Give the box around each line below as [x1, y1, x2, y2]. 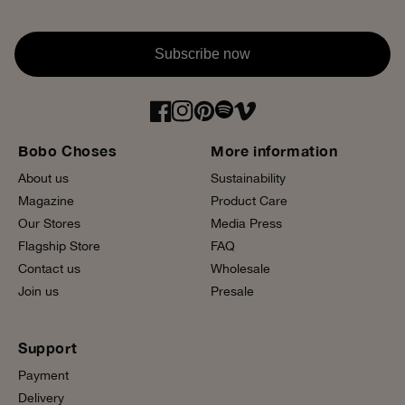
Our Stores [18, 216, 80, 231]
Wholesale [211, 261, 270, 277]
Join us [18, 284, 59, 299]
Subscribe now [155, 46, 250, 62]
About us [18, 171, 69, 186]
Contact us [18, 261, 80, 277]
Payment [18, 368, 69, 383]
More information [211, 142, 338, 160]
